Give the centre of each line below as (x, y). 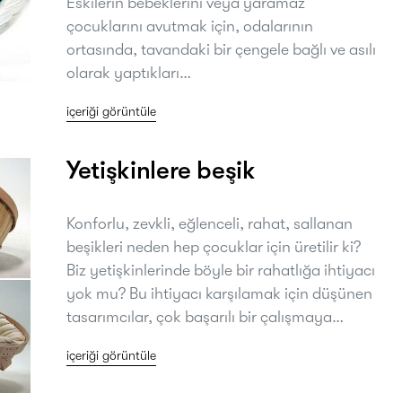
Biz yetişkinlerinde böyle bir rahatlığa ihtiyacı (221, 270)
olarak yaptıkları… (129, 72)
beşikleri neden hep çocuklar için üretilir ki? (214, 246)
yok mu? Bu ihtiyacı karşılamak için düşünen (219, 293)
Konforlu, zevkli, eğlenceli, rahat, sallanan (210, 223)
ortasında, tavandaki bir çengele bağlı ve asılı (221, 49)
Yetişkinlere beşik (161, 170)
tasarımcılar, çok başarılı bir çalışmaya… (205, 316)
